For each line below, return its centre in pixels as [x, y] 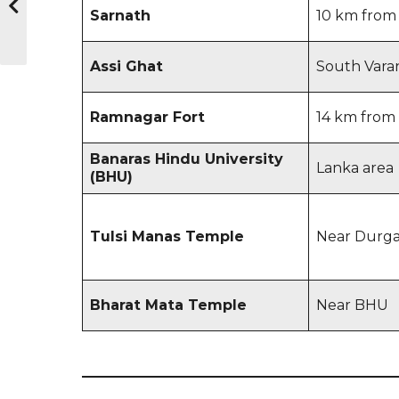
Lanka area [355, 167]
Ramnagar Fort [147, 117]
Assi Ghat [126, 66]
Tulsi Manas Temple [167, 236]
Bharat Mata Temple [168, 305]
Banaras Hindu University [187, 159]
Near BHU [352, 305]
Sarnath [120, 15]
